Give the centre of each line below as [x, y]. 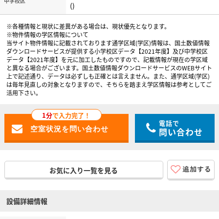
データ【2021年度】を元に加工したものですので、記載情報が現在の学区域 [107, 59]
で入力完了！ [72, 115]
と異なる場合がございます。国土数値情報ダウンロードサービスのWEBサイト [109, 67]
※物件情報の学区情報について [48, 34]
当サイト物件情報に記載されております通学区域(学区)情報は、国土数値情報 [108, 43]
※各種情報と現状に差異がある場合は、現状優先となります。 [88, 26]
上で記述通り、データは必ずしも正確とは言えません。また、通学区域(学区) [108, 76]
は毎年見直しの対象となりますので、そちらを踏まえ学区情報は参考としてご [109, 84]
